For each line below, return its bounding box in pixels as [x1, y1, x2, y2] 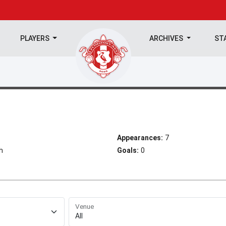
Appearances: [117, 134, 163, 142]
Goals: [117, 146, 139, 154]
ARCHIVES [149, 34, 185, 42]
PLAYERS [20, 34, 51, 42]
